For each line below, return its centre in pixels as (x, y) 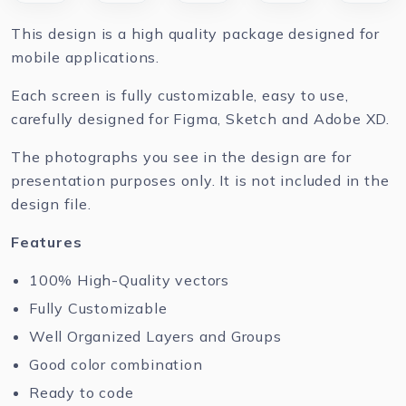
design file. (51, 204)
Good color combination (116, 364)
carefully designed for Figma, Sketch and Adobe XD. (200, 119)
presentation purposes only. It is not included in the (200, 180)
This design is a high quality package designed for (195, 34)
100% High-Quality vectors (129, 280)
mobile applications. (86, 57)
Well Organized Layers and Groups (155, 336)
